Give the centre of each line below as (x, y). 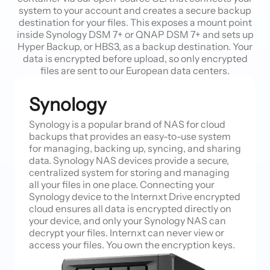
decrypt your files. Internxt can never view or (127, 233)
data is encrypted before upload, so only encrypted (135, 59)
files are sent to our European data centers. (135, 71)
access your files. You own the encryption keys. (132, 245)
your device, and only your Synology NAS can (127, 221)
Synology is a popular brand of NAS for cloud (127, 124)
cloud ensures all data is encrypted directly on (130, 209)
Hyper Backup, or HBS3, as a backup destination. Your (135, 47)
